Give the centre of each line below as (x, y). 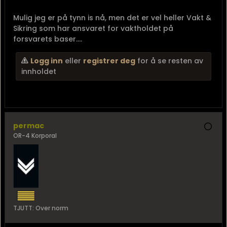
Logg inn (47, 61)
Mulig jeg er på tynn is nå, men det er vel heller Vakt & (112, 18)
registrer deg (109, 61)
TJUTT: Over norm (41, 208)
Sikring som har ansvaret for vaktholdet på (93, 28)
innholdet (39, 71)
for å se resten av (169, 61)
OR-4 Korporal (35, 136)
